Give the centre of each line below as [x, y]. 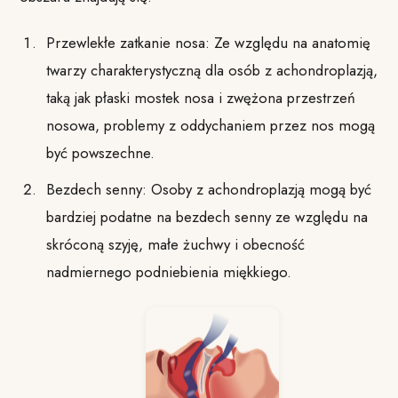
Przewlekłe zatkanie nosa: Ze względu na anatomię [208, 43]
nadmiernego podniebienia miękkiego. [168, 271]
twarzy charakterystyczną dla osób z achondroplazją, [211, 71]
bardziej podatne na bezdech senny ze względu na [207, 216]
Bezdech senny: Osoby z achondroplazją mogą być [208, 189]
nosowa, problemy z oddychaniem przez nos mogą [210, 126]
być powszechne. [100, 153]
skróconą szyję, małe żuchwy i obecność [175, 244]
